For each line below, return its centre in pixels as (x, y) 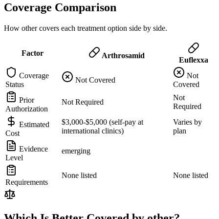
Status (15, 84)
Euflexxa (193, 60)
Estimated (33, 124)
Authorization (27, 109)
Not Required (83, 102)
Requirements (27, 182)
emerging (76, 151)
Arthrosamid (122, 55)
